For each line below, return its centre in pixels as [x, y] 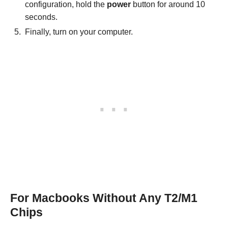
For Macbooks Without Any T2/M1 [104, 198]
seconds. [41, 17]
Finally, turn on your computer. [79, 32]
